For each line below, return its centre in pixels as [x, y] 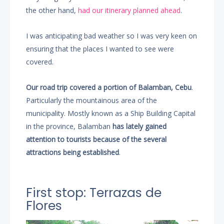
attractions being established [73, 152]
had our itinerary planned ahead [129, 10]
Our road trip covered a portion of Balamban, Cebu [109, 87]
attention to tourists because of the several [96, 139]
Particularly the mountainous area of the [92, 100]
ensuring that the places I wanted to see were [100, 49]
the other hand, [52, 10]
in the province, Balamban [69, 126]
